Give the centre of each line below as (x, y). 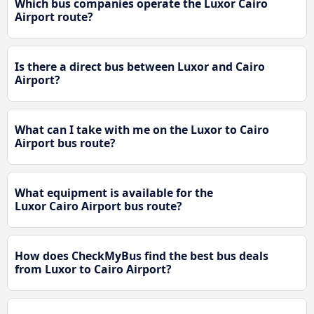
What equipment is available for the (114, 193)
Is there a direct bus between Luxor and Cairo (140, 67)
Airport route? (54, 17)
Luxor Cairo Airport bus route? (98, 206)
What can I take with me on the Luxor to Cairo (142, 130)
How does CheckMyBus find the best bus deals (142, 256)
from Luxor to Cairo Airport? (93, 269)
